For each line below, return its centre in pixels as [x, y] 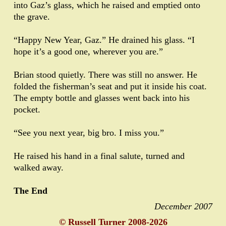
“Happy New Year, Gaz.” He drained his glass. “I [104, 40]
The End [31, 191]
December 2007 [183, 207]
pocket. [27, 110]
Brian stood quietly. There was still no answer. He [105, 75]
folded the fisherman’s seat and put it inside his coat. [110, 87]
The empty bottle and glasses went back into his [102, 98]
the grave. [32, 17]
